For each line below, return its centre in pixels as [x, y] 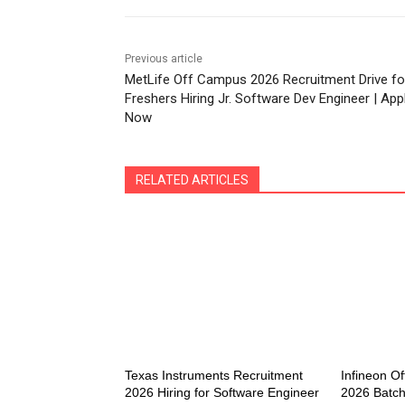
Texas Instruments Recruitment [214, 376]
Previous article [164, 59]
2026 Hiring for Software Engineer [222, 393]
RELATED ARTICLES [192, 180]
